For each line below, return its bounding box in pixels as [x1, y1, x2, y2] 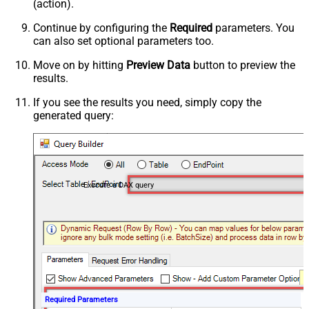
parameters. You [212, 21, 295, 34]
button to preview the [190, 58, 295, 72]
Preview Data [126, 58, 190, 72]
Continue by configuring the [33, 21, 170, 34]
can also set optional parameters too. [33, 34, 214, 48]
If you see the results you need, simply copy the [33, 95, 261, 109]
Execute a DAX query [83, 180, 154, 190]
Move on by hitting [33, 58, 126, 72]
